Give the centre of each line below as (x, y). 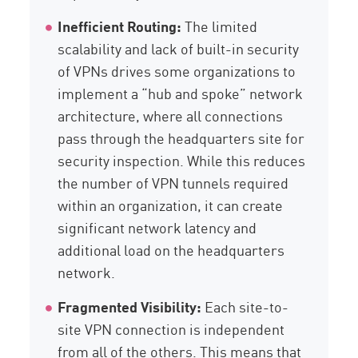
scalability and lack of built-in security (179, 48)
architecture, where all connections (171, 115)
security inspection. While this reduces (182, 160)
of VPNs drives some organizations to (177, 71)
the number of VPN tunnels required (173, 183)
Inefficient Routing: (120, 26)
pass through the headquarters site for (181, 138)
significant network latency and (157, 227)
